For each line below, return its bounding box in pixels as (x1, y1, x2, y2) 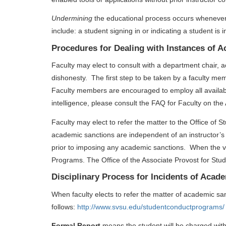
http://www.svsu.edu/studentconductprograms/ (77, 202, 224, 211)
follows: (51, 202, 77, 211)
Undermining (51, 14, 92, 23)
